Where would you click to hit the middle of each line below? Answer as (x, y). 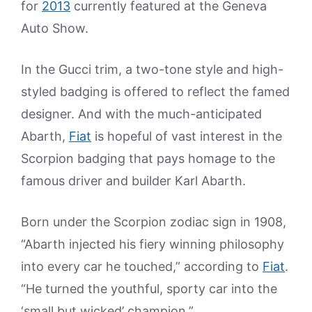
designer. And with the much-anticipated (141, 114)
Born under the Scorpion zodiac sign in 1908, (154, 222)
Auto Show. (55, 28)
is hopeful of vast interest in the (187, 136)
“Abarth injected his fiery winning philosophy (153, 244)
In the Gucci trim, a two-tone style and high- (152, 69)
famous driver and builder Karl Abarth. (133, 181)
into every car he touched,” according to (142, 266)
